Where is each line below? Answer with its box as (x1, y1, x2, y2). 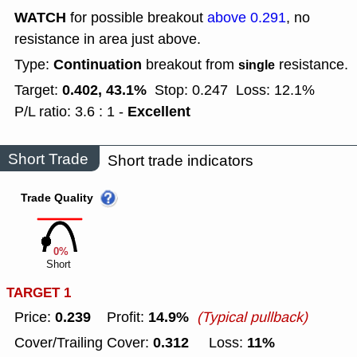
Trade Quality (21, 190, 93, 207)
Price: (14, 308, 55, 328)
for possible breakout (66, 8, 207, 28)
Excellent (127, 101, 190, 123)
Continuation (53, 54, 142, 76)
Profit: (91, 308, 148, 328)
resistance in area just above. (14, 29, 201, 49)
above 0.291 (207, 8, 286, 28)
